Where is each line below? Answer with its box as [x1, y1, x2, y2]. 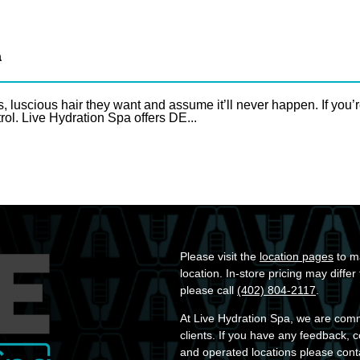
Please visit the [180, 249, 260, 263]
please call [180, 283, 237, 297]
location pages [260, 249, 333, 263]
